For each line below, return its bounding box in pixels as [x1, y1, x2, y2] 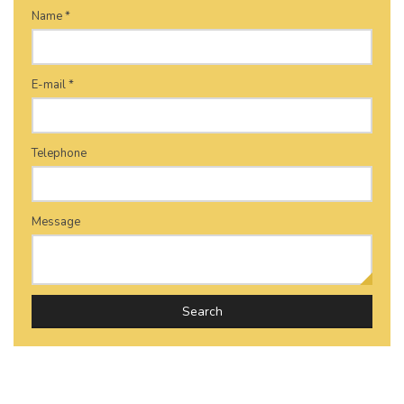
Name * [32, 7, 70, 24]
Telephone [32, 144, 87, 161]
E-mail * [32, 76, 74, 93]
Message [32, 213, 80, 230]
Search [181, 302, 223, 320]
